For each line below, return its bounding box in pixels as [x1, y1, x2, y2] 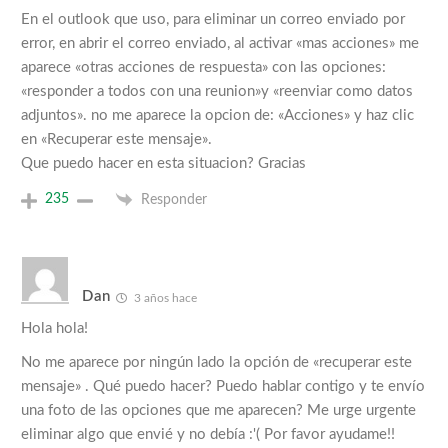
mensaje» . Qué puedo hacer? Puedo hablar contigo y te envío [21, 378, 425, 394]
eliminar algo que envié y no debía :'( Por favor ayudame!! [21, 426, 395, 442]
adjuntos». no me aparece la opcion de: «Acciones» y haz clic [21, 107, 414, 123]
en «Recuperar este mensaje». [21, 131, 212, 147]
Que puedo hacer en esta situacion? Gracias [21, 155, 306, 171]
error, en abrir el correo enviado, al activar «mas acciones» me [21, 35, 419, 51]
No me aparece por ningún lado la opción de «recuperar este [21, 354, 412, 370]
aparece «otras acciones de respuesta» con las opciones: [21, 59, 386, 75]
